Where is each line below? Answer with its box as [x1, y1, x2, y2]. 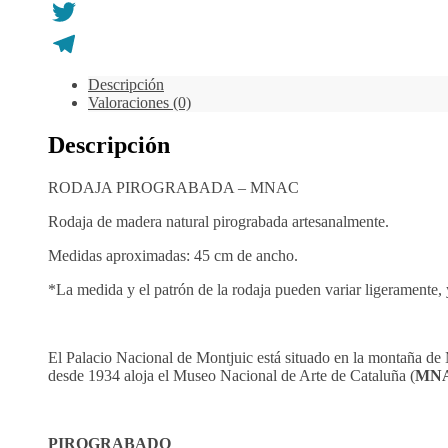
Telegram [48, 66, 107, 84]
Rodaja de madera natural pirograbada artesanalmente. [48, 212, 389, 230]
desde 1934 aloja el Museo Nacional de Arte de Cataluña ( [48, 366, 415, 384]
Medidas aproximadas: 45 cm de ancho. [48, 246, 298, 264]
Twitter [48, 34, 93, 52]
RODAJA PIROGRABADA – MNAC [48, 178, 299, 196]
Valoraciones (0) [88, 93, 191, 111]
